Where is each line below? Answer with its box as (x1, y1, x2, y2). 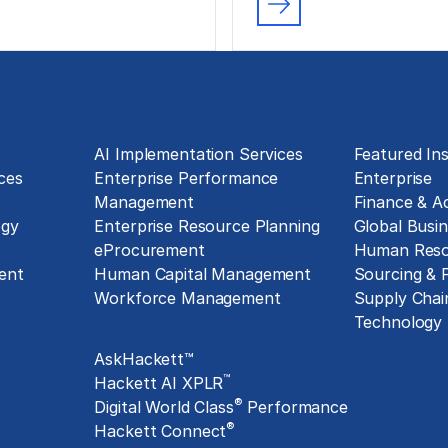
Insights (353, 103, 420, 127)
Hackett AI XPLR (94, 373, 224, 393)
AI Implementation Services (94, 144, 303, 164)
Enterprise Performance (94, 168, 279, 188)
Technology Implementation (94, 103, 327, 127)
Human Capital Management (94, 264, 311, 284)
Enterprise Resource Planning (94, 216, 320, 236)
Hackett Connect (94, 421, 227, 441)
